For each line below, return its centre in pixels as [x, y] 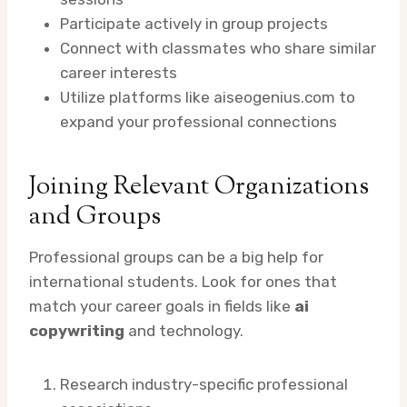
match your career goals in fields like [162, 307]
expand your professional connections [199, 122]
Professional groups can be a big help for [176, 258]
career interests [119, 73]
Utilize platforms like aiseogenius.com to [208, 98]
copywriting [77, 331]
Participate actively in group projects [194, 24]
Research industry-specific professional [204, 385]
